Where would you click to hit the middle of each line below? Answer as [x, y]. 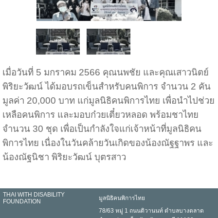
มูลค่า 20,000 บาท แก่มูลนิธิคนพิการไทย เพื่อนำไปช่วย [108, 101]
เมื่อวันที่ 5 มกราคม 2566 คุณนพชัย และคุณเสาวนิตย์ [105, 73]
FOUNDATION [22, 202]
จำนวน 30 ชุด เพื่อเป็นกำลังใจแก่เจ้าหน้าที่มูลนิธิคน [102, 129]
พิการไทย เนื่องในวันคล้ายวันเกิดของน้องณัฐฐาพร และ [108, 143]
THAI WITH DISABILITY [34, 195]
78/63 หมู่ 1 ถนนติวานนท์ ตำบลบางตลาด [151, 211]
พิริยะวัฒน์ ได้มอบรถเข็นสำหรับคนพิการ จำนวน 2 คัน [106, 87]
